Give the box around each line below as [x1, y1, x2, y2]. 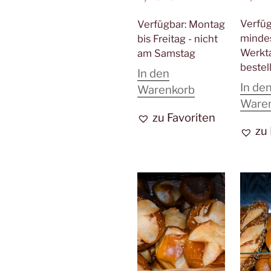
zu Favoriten [152, 110, 216, 125]
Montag [189, 18, 226, 31]
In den [137, 67, 170, 81]
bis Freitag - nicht [137, 33, 218, 45]
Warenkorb [137, 83, 195, 97]
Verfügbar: [137, 18, 189, 31]
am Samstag [137, 47, 196, 60]
